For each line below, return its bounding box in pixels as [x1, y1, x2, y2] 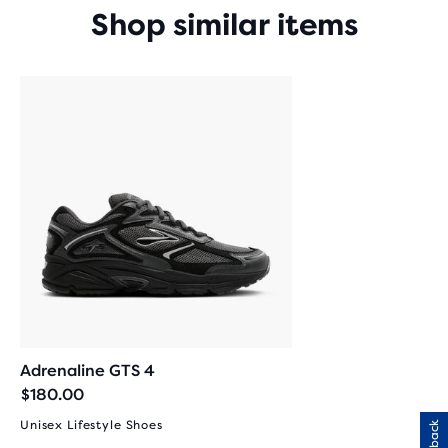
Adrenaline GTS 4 [20, 361, 155, 380]
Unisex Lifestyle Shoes [20, 418, 163, 432]
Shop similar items [90, 8, 358, 42]
